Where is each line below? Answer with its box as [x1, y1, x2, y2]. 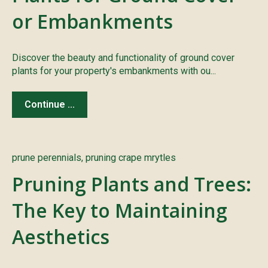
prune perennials [12, 151, 81, 163]
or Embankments [12, 8, 173, 35]
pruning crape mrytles [86, 151, 176, 163]
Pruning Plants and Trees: [12, 170, 251, 197]
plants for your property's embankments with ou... [12, 65, 216, 77]
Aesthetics [12, 223, 109, 249]
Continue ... [25, 98, 75, 110]
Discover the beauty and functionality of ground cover [12, 52, 234, 64]
